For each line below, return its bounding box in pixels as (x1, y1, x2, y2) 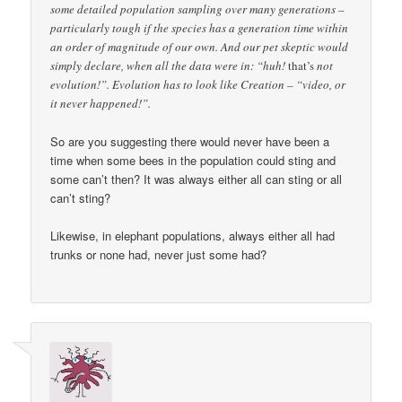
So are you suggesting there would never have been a (50, 133, 330, 151)
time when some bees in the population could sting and (50, 152, 336, 170)
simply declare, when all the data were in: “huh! (50, 57, 289, 74)
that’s (288, 57, 315, 74)
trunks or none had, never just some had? (50, 246, 267, 264)
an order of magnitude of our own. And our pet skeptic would (50, 39, 349, 55)
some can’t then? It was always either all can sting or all (50, 170, 343, 188)
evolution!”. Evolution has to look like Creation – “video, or (50, 76, 346, 92)
